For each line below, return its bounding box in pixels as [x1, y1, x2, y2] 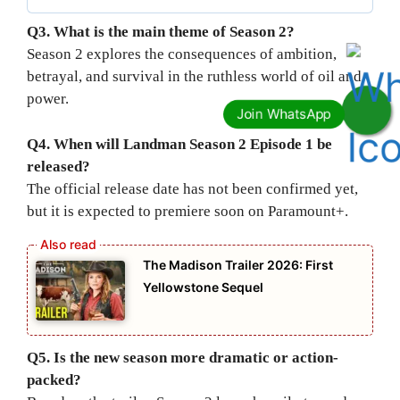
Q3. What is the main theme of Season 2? [27, 23, 295, 41]
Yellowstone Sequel [143, 279, 263, 296]
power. [27, 90, 69, 108]
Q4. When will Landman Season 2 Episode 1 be [27, 135, 332, 153]
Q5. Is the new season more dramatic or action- [27, 349, 338, 367]
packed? [27, 371, 81, 389]
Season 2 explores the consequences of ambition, [27, 46, 337, 63]
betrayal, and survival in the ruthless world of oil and [27, 68, 362, 86]
